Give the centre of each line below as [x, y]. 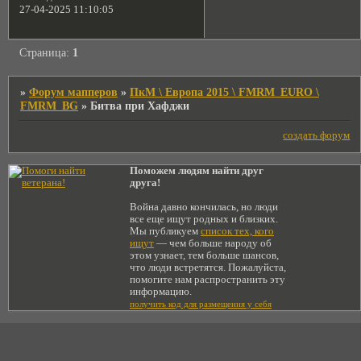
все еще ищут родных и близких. [204, 220]
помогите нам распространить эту [207, 280]
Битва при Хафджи [140, 106]
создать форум [317, 136]
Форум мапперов [74, 92]
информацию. [161, 292]
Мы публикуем [165, 232]
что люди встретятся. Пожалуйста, [208, 268]
